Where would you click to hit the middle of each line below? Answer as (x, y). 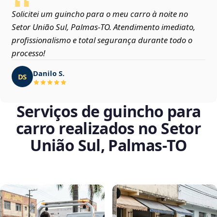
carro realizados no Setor (108, 128)
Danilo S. (49, 73)
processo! (28, 53)
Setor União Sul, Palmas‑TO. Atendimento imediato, (103, 27)
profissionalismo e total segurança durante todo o (102, 40)
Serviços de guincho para (108, 111)
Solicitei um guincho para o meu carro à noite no (100, 14)
